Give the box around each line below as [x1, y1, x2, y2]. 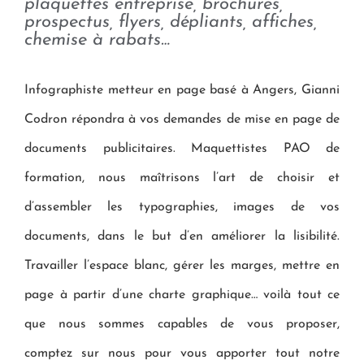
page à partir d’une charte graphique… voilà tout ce [24, 288, 340, 301]
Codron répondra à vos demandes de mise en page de [24, 112, 340, 126]
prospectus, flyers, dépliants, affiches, [24, 12, 317, 32]
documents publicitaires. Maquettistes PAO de [24, 141, 340, 155]
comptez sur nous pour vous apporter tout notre [24, 346, 340, 360]
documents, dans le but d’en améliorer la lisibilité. [24, 229, 340, 243]
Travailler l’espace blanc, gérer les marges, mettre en [24, 258, 340, 272]
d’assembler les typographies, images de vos [24, 200, 340, 214]
